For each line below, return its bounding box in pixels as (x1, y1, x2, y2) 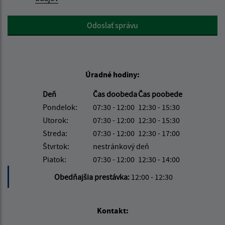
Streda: (43, 128, 67, 138)
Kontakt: (96, 205, 129, 215)
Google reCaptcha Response (7, 16, 102, 26)
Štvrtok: (43, 141, 69, 151)
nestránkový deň (93, 141, 149, 151)
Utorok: (43, 115, 68, 125)
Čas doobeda (93, 88, 137, 99)
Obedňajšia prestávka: (54, 171, 131, 182)
